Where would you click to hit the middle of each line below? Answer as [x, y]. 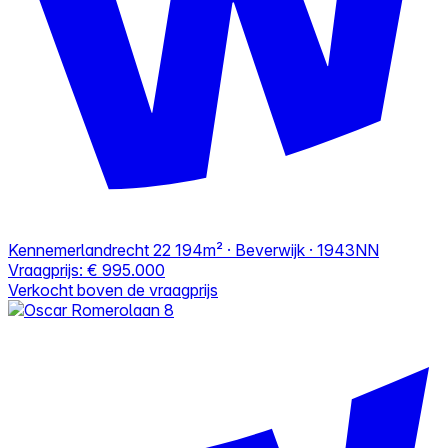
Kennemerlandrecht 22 [89, 249]
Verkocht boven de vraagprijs [113, 289]
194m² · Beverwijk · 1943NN [277, 249]
